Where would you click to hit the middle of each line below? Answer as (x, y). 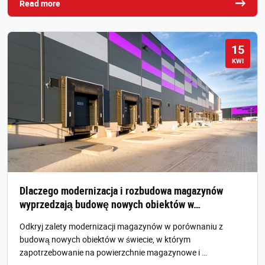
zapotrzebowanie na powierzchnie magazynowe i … (113, 253)
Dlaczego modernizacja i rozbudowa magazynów (121, 191)
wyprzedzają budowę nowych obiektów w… (110, 204)
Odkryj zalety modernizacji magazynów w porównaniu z (121, 227)
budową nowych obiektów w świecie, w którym (105, 240)
